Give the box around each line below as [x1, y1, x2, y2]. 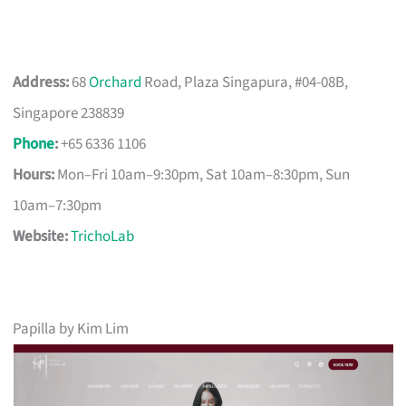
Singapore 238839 [13, 101, 125, 124]
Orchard [89, 71, 142, 93]
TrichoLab [71, 225, 135, 247]
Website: [13, 225, 69, 247]
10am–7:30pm [13, 194, 102, 217]
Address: [13, 71, 70, 93]
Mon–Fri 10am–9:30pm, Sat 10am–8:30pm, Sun [54, 163, 351, 186]
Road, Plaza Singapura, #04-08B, [141, 71, 349, 93]
